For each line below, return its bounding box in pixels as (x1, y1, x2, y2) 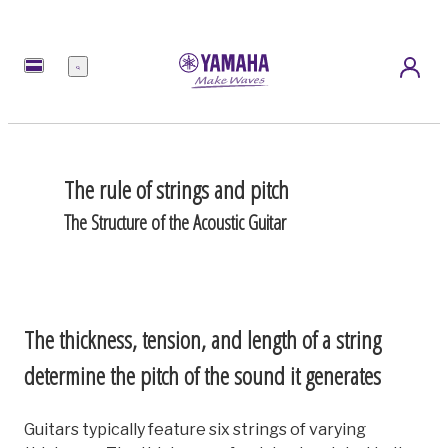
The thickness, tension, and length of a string (24, 322, 381, 356)
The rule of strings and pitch (64, 172, 289, 206)
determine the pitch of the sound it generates (24, 358, 381, 392)
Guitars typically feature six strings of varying (24, 419, 366, 439)
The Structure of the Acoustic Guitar (64, 208, 286, 236)
